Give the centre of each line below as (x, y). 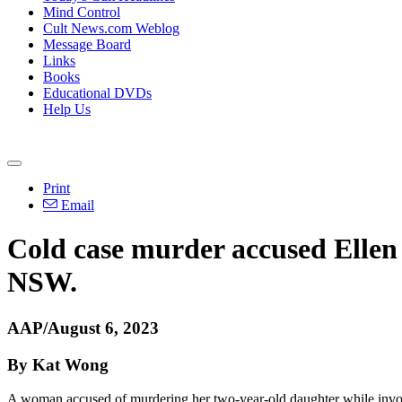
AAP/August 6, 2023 (83, 328)
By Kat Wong (58, 364)
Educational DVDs (97, 93)
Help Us (67, 109)
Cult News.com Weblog (111, 28)
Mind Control (82, 12)
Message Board (87, 44)
